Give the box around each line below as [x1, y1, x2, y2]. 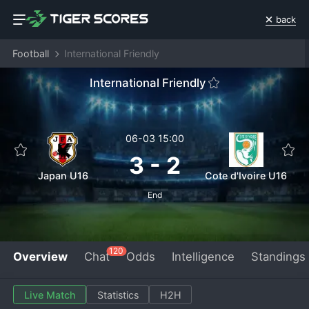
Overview [13, 249, 68, 263]
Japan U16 [37, 170, 88, 182]
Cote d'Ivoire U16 [205, 170, 288, 182]
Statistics [97, 288, 139, 301]
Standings [250, 249, 306, 263]
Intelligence [171, 249, 235, 263]
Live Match [23, 288, 76, 301]
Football [12, 48, 49, 60]
